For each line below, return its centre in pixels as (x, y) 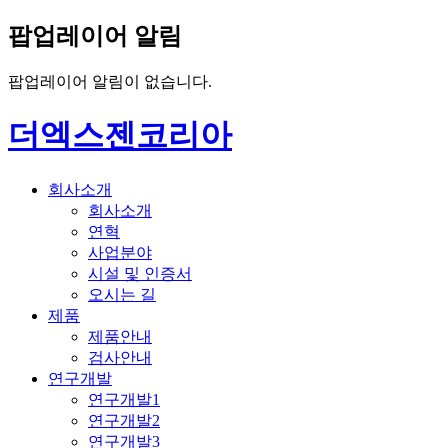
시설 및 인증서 (140, 273)
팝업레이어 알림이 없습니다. (110, 81)
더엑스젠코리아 (120, 135)
